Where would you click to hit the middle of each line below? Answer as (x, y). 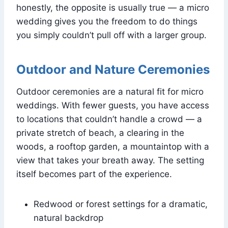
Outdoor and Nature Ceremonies (113, 69)
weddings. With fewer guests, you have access (113, 105)
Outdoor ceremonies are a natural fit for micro (110, 91)
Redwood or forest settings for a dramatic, (121, 204)
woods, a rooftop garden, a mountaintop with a (113, 146)
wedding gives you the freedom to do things (107, 21)
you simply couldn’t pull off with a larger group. (111, 35)
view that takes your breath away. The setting (110, 160)
